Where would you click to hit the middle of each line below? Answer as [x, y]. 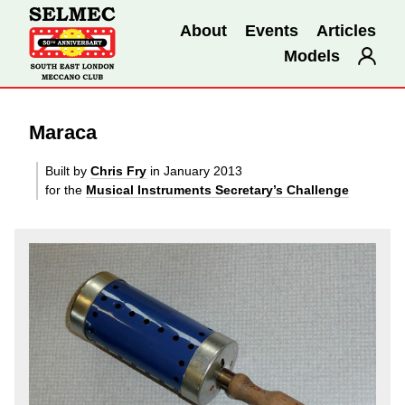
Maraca [63, 132]
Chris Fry [118, 171]
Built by [68, 171]
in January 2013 [194, 171]
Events [272, 30]
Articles [346, 30]
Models [312, 56]
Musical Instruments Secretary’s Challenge [217, 190]
